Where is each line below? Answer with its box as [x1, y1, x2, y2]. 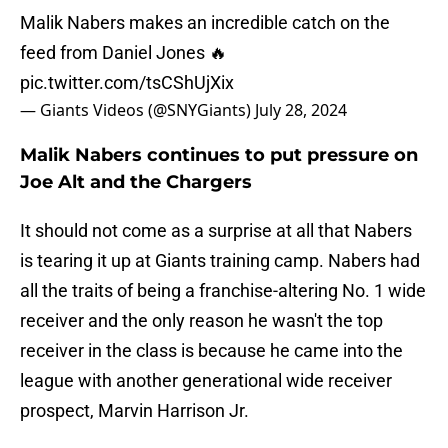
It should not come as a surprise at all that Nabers [20, 220, 412, 242]
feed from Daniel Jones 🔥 [20, 42, 227, 64]
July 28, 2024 [255, 99, 347, 122]
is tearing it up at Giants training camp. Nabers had [20, 250, 420, 272]
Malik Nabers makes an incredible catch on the [20, 12, 390, 34]
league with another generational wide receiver [20, 370, 392, 392]
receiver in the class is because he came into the [20, 340, 403, 362]
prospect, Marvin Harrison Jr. [20, 400, 249, 422]
